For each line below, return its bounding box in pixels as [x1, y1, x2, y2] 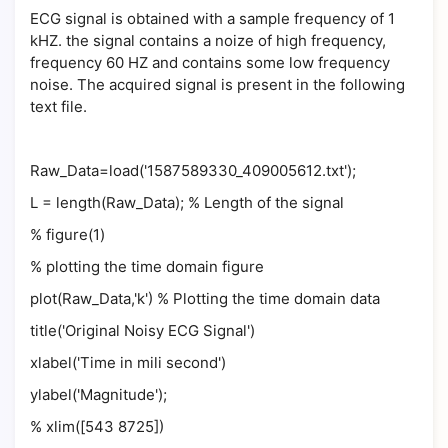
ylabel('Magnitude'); [30, 385, 167, 404]
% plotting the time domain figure [30, 257, 264, 276]
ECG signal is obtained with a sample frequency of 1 [30, 9, 395, 28]
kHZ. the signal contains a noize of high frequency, [30, 31, 386, 50]
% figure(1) [30, 225, 105, 244]
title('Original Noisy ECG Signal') [30, 321, 255, 340]
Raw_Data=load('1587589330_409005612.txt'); [30, 161, 356, 180]
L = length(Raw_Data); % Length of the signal [30, 193, 348, 212]
